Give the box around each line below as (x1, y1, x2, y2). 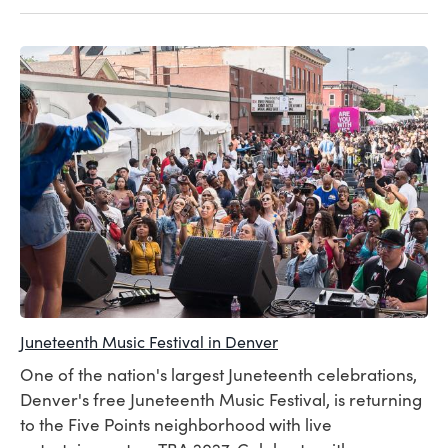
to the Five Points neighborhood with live (20, 412, 332, 436)
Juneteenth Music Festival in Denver (20, 330, 278, 352)
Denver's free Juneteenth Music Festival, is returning (20, 387, 422, 411)
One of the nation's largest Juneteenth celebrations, (20, 362, 417, 386)
